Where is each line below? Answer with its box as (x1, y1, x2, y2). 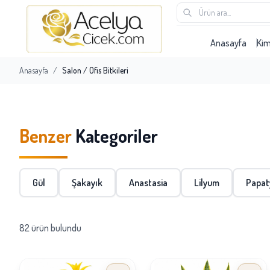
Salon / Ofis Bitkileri (62, 65, 128, 75)
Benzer (19, 124, 72, 147)
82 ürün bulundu (19, 221, 81, 234)
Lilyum (194, 177, 219, 189)
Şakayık (72, 177, 102, 189)
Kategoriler (72, 124, 158, 147)
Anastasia (129, 177, 168, 189)
